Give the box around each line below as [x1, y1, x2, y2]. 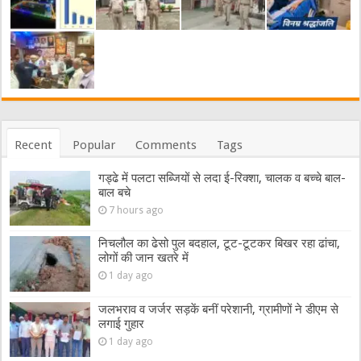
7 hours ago [109, 205, 164, 217]
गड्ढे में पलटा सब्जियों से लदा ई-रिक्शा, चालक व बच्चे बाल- [98, 171, 346, 186]
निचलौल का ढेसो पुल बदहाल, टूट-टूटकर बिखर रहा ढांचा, [98, 236, 341, 251]
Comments [135, 138, 197, 153]
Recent [15, 138, 53, 153]
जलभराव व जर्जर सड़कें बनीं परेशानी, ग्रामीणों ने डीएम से [98, 301, 339, 317]
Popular [73, 138, 116, 153]
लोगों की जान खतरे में [98, 251, 189, 266]
